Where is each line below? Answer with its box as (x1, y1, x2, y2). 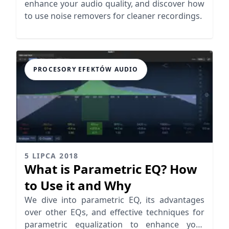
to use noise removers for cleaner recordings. (25, 10, 202, 22)
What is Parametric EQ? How (25, 161, 197, 178)
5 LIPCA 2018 (25, 151, 79, 161)
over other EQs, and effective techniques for (25, 207, 204, 218)
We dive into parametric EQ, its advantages (25, 194, 204, 206)
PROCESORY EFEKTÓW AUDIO (33, 65, 139, 74)
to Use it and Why (25, 177, 131, 194)
